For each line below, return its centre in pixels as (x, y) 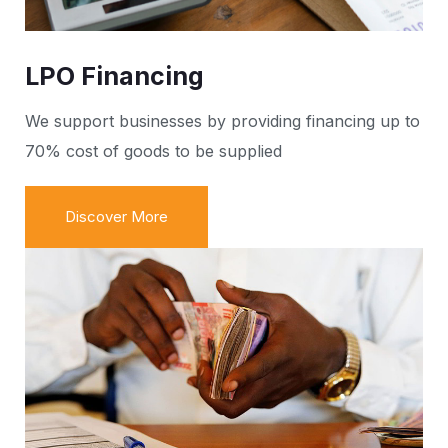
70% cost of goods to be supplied (153, 150)
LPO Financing (114, 75)
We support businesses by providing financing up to (222, 120)
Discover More (116, 216)
